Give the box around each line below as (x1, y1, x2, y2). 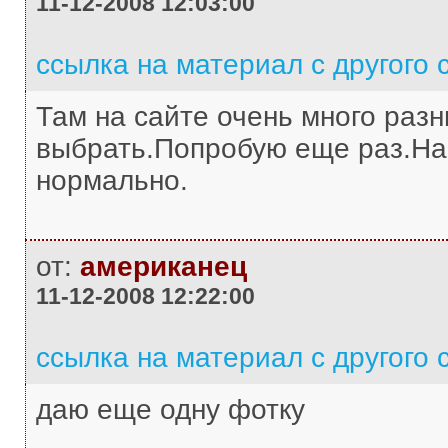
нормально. (35, 165, 188, 196)
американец (79, 251, 247, 282)
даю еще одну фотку (35, 394, 305, 425)
